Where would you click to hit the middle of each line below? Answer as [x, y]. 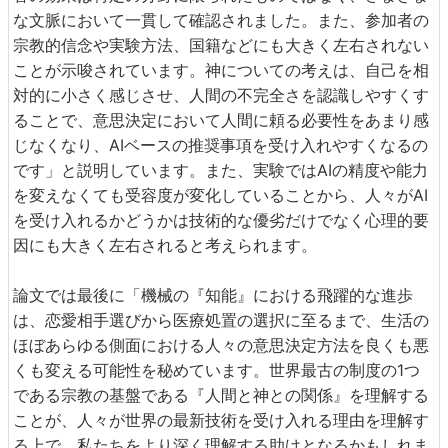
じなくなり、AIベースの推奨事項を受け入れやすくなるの [220, 145]
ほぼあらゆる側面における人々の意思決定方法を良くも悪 [221, 345]
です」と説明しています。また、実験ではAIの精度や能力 [220, 170]
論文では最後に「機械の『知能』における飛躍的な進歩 [213, 295]
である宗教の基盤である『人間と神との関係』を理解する [221, 395]
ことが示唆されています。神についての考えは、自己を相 [221, 70]
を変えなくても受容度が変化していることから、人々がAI [220, 195]
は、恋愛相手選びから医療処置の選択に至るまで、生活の [221, 320]
